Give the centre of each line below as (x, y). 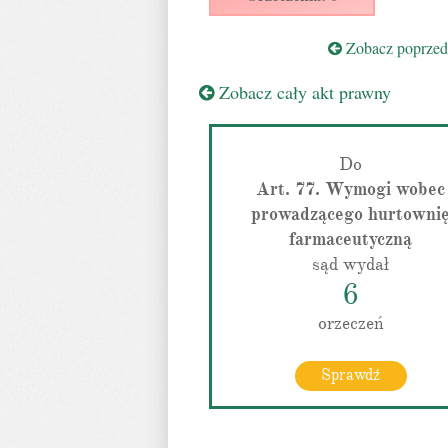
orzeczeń (350, 323)
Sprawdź (350, 375)
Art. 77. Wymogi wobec (350, 189)
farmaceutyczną (350, 239)
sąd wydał (350, 264)
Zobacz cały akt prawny (302, 92)
